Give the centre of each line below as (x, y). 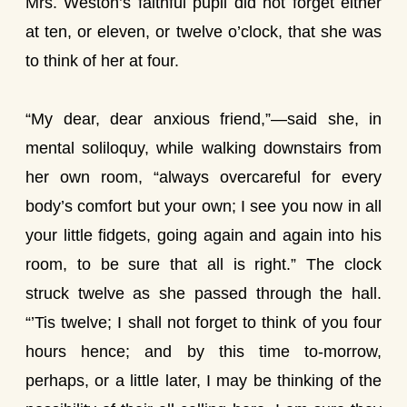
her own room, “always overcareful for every (203, 177)
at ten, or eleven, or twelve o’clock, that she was (203, 32)
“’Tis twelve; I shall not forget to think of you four (203, 323)
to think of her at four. (102, 61)
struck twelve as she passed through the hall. (203, 293)
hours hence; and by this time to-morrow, (203, 352)
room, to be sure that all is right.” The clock (203, 264)
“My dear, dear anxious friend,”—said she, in (203, 119)
